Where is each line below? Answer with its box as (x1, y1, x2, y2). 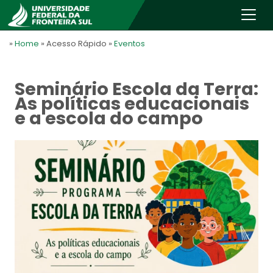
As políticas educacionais (15, 91, 249, 116)
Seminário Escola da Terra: (15, 77, 258, 101)
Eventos (114, 38, 145, 49)
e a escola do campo (15, 106, 203, 130)
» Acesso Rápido (39, 38, 107, 49)
